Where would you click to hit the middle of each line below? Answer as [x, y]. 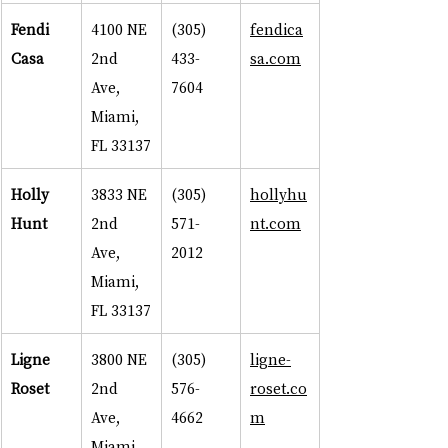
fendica [276, 28]
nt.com [275, 222]
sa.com [275, 57]
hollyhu [278, 193]
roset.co [278, 387]
